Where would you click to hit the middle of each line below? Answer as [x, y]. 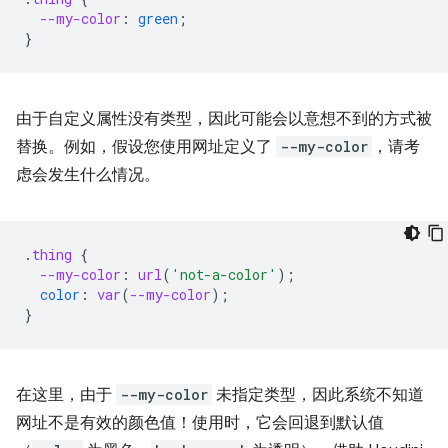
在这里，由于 [66, 395]
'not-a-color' [224, 274]
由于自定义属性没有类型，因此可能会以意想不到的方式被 [224, 119]
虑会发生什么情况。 [88, 175]
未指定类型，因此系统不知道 [318, 395]
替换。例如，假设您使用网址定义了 [146, 147]
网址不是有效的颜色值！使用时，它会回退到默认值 [200, 423]
